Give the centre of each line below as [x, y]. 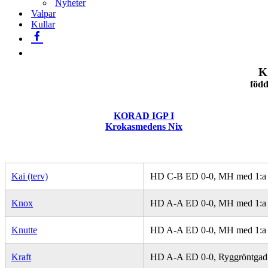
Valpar [43, 13]
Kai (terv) [30, 176]
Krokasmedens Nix [144, 127]
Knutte [24, 230]
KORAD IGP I [144, 116]
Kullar [43, 24]
